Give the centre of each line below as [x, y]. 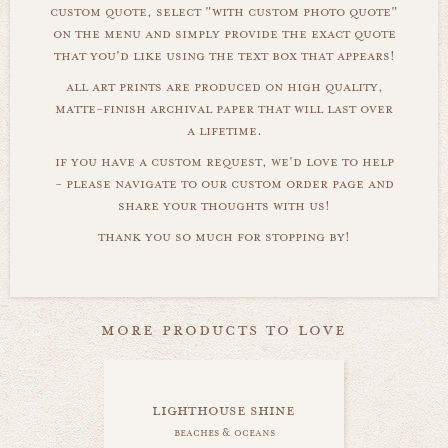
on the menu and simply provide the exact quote [224, 33]
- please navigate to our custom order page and [224, 183]
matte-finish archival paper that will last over [224, 108]
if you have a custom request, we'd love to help [224, 161]
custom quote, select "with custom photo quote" [224, 11]
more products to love [224, 329]
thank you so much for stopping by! [224, 236]
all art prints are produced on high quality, [224, 86]
